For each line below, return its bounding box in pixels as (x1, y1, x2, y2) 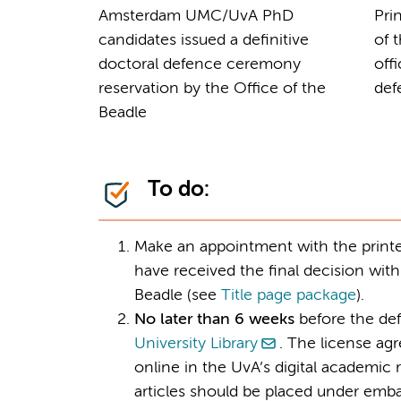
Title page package (220, 286, 356, 303)
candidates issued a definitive (98, 31, 309, 48)
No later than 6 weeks (133, 311, 294, 328)
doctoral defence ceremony (98, 55, 301, 73)
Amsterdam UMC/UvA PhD (98, 7, 294, 24)
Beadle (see (133, 286, 221, 303)
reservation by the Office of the (98, 80, 326, 97)
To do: (147, 179, 209, 200)
